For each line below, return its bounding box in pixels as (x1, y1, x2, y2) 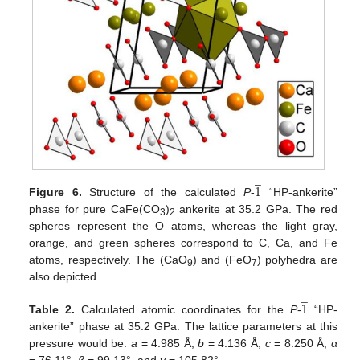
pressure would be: (29, 336, 132, 350)
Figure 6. (29, 185, 82, 198)
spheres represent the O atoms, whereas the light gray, (29, 219, 337, 232)
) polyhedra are (256, 252, 337, 266)
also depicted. (29, 269, 100, 283)
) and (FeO (192, 252, 252, 266)
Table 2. (29, 302, 76, 316)
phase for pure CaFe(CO (29, 202, 160, 215)
